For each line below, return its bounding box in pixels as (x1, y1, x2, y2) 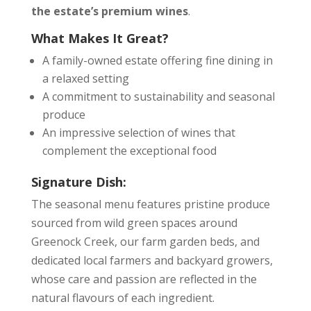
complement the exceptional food (42, 143, 217, 158)
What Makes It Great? (31, 30, 169, 47)
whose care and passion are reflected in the (31, 271, 257, 287)
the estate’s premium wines (31, 3, 188, 19)
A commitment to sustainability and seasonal (42, 89, 275, 104)
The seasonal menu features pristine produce (31, 196, 270, 212)
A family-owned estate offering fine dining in (42, 53, 273, 68)
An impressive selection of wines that (42, 125, 235, 140)
